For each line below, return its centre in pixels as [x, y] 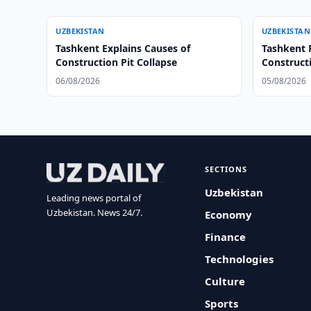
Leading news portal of [94, 198]
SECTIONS [226, 169]
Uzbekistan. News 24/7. [95, 212]
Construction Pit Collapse [117, 62]
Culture [225, 281]
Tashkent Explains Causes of [123, 48]
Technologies [239, 259]
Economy [229, 215]
